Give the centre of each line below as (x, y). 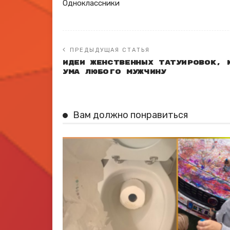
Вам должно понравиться (130, 115)
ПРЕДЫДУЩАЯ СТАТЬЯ (110, 50)
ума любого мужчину (114, 72)
